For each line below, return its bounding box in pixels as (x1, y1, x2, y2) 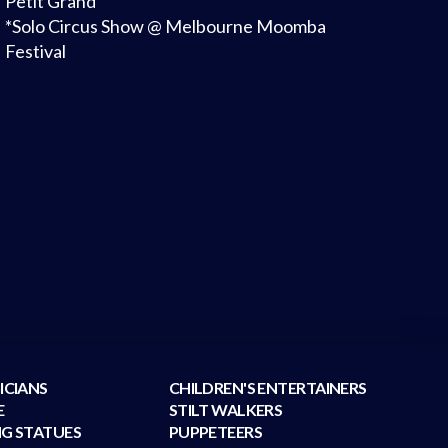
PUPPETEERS (168, 422, 263, 442)
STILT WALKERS (168, 400, 283, 420)
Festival (4, 40, 66, 63)
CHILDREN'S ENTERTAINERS (168, 378, 367, 398)
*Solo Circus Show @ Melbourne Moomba (4, 15, 326, 38)
